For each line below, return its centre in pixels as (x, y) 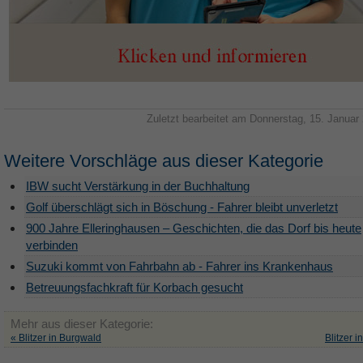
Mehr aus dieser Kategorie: (82, 324)
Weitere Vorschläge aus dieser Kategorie (164, 161)
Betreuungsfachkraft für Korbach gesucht (135, 287)
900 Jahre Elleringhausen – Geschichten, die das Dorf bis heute (194, 228)
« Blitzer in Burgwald (56, 338)
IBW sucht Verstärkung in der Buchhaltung (138, 186)
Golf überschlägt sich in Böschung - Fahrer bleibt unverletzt (182, 207)
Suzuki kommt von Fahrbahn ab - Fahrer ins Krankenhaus (179, 266)
